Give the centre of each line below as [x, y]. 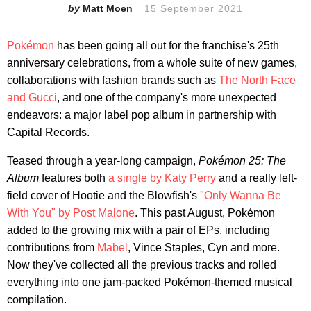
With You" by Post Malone [71, 212]
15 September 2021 [194, 8]
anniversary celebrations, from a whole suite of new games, [152, 62]
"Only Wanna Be [241, 195]
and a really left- [257, 178]
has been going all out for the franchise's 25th [167, 45]
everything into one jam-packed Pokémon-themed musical [150, 282]
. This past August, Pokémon [205, 212]
